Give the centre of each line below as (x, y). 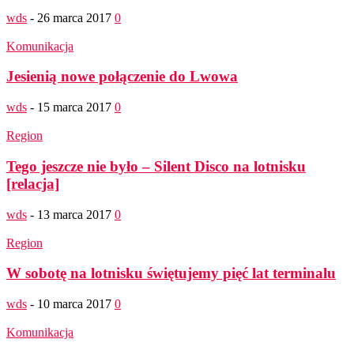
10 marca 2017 (74, 303)
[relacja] (33, 183)
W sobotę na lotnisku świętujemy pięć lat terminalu (171, 273)
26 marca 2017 (74, 17)
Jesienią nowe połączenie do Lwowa (122, 77)
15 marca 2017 (74, 107)
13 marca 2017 (74, 214)
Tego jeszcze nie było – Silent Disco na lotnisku (156, 166)
